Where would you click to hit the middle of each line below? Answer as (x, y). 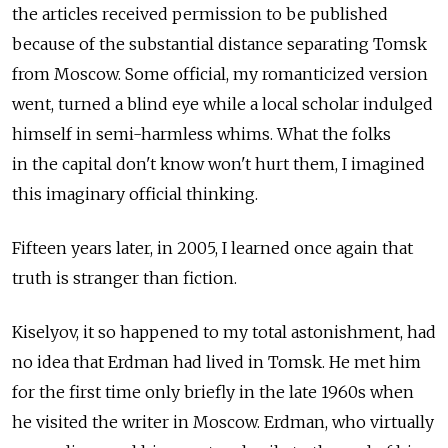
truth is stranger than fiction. (124, 277)
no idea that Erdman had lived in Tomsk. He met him (216, 361)
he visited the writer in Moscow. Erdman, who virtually (223, 421)
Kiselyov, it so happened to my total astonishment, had (224, 331)
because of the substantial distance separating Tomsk (219, 43)
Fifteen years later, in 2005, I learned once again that (212, 247)
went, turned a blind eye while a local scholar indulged (222, 103)
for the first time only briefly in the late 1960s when (213, 391)
